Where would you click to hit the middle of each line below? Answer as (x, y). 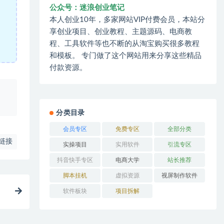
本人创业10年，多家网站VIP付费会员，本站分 (127, 19)
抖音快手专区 (75, 160)
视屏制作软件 (180, 175)
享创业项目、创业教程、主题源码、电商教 (121, 31)
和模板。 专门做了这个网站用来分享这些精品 (126, 55)
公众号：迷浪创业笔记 (87, 7)
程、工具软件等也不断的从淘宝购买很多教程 (125, 43)
